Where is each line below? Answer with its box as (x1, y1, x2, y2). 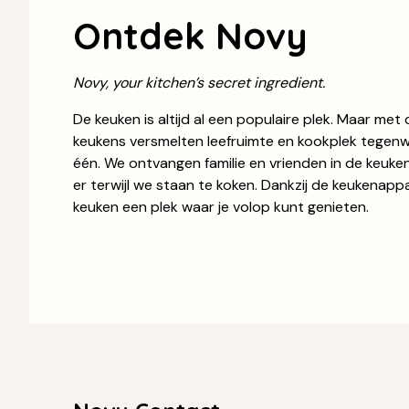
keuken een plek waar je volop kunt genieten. (73, 197, 369, 217)
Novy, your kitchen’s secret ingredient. (73, 73, 325, 93)
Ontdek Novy (73, 13, 308, 59)
